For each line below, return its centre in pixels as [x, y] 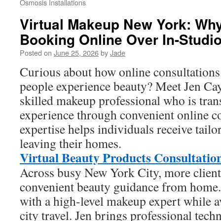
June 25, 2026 [76, 53]
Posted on [36, 53]
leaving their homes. [71, 143]
